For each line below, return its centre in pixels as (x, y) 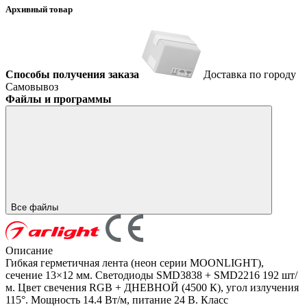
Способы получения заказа (72, 75)
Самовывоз (32, 87)
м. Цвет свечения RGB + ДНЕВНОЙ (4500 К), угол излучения (152, 288)
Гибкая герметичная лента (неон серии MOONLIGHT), (135, 263)
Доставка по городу (250, 75)
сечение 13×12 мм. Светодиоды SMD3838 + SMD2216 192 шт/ (151, 275)
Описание (29, 251)
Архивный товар (39, 10)
